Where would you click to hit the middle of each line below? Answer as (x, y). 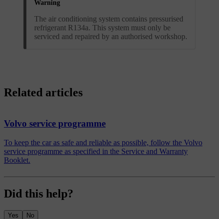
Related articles (43, 93)
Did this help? (39, 193)
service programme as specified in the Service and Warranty (96, 151)
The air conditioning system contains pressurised (109, 19)
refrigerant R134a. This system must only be (102, 27)
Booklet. (17, 160)
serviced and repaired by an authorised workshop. (111, 36)
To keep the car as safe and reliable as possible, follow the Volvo (103, 142)
